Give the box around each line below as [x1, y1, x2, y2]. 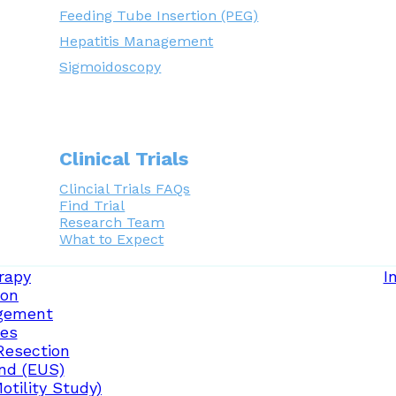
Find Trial [59, 197, 126, 214]
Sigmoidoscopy [59, 58, 162, 75]
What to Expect [59, 231, 164, 247]
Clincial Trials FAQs [59, 180, 191, 197]
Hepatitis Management [59, 33, 214, 49]
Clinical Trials [59, 148, 189, 170]
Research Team [59, 214, 165, 231]
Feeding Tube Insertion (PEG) [59, 7, 259, 24]
